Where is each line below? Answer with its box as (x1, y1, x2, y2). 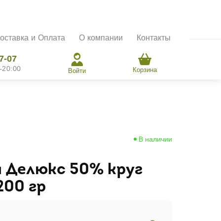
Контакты (136, 33, 171, 42)
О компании (78, 33, 123, 42)
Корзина (133, 66, 157, 74)
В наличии (138, 135, 172, 143)
